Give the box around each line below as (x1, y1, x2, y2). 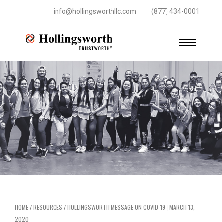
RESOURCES (33, 203, 62, 211)
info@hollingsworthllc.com (54, 7, 136, 15)
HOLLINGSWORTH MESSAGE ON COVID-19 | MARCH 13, (67, 203, 195, 211)
